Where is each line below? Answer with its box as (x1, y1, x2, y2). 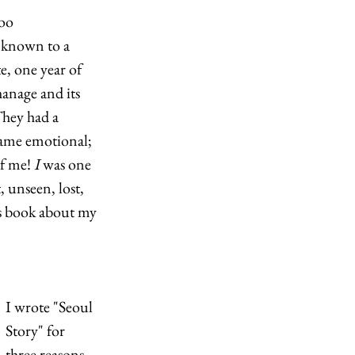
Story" (6, 320, 44, 341)
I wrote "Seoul (6, 296, 96, 317)
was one (40, 154, 94, 174)
